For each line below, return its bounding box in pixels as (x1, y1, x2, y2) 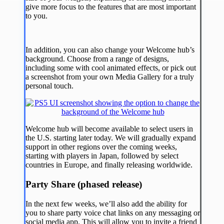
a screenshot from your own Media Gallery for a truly (25, 72, 194, 81)
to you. (25, 11, 47, 20)
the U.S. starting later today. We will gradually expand (25, 133, 196, 142)
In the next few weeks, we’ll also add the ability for (25, 199, 187, 208)
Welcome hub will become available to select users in (25, 124, 193, 133)
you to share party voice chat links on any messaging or (25, 208, 200, 217)
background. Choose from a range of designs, (25, 54, 169, 63)
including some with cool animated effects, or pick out (25, 63, 196, 72)
